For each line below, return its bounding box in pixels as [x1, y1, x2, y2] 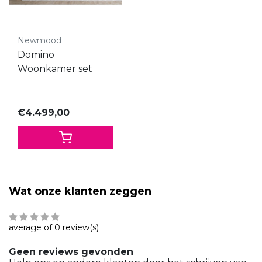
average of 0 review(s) [9, 222, 99, 233]
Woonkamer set [18, 63, 92, 74]
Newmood [18, 35, 61, 46]
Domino [18, 49, 54, 60]
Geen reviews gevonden [9, 246, 133, 258]
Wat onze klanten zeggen [9, 185, 151, 198]
